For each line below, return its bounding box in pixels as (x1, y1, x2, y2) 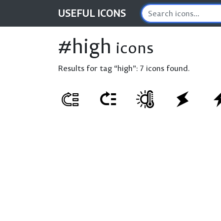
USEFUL (58, 7, 97, 19)
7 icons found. (140, 63, 190, 73)
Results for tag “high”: (58, 63, 140, 73)
